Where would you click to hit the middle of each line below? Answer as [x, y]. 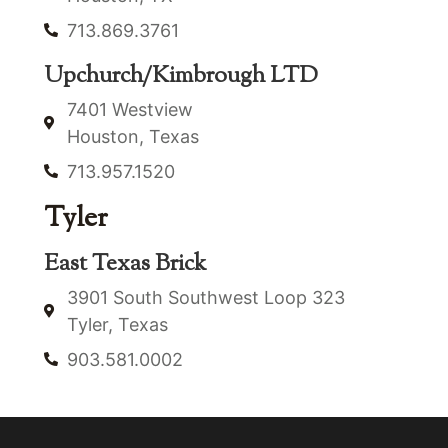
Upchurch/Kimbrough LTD [181, 76]
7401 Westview [129, 109]
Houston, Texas [132, 136]
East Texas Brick [125, 264]
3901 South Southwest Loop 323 [205, 297]
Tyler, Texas [117, 324]
